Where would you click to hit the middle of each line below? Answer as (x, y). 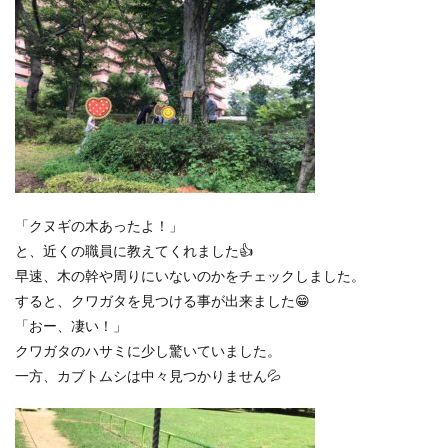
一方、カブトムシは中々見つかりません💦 (148, 375)
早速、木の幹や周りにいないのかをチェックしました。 (190, 275)
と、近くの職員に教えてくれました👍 (134, 250)
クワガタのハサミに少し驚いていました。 (148, 350)
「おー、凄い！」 (71, 325)
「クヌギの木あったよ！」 (99, 225)
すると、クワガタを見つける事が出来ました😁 (162, 300)
